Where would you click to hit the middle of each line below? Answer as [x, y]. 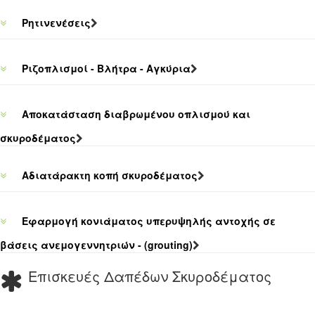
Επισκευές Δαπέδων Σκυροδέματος [150, 276]
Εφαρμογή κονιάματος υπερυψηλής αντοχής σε [147, 221]
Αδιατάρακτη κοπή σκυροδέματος [108, 175]
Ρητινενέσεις [55, 22]
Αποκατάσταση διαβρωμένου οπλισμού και [135, 114]
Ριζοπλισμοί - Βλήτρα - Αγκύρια [105, 68]
